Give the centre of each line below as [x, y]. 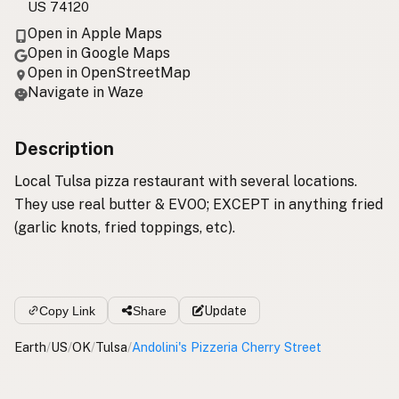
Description [64, 149]
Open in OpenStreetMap [109, 73]
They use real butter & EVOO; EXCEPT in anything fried [199, 205]
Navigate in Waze [85, 93]
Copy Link [67, 310]
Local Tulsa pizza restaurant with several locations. [186, 182]
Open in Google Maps [99, 53]
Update [225, 310]
